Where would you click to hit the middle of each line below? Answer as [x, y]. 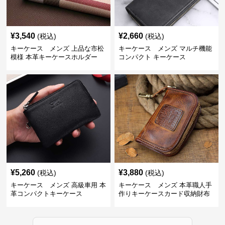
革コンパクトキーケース [47, 194]
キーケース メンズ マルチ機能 [165, 48]
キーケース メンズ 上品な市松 [58, 48]
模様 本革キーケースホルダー [54, 57]
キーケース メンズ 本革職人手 [165, 185]
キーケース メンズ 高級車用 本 [59, 185]
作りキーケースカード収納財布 [164, 194]
